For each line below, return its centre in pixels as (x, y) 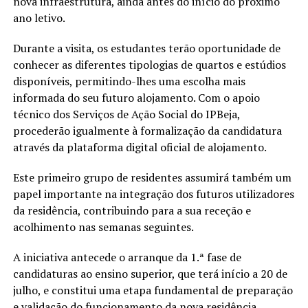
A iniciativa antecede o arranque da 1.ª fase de (127, 257)
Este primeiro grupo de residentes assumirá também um (152, 178)
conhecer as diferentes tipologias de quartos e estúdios (149, 65)
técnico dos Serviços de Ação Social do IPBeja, (126, 114)
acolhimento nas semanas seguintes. (103, 227)
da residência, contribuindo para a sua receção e (132, 211)
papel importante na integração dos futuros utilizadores (153, 194)
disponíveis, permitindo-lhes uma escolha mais (129, 81)
